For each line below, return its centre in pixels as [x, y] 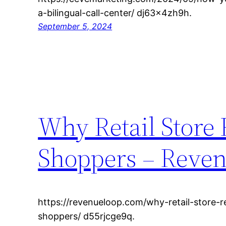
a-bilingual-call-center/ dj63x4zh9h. [115, 13]
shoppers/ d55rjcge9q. [87, 216]
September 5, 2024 [75, 26]
